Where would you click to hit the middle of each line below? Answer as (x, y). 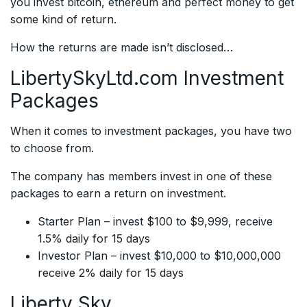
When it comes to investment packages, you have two (151, 131)
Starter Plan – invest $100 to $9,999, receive (155, 222)
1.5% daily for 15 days (94, 239)
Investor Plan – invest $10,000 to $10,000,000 (159, 256)
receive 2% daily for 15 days (111, 273)
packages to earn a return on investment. (118, 194)
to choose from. (52, 148)
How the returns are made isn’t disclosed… (122, 48)
